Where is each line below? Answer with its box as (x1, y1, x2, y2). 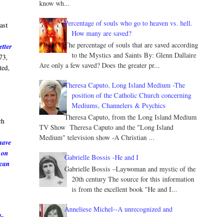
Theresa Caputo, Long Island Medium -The (64, 80, 186, 90)
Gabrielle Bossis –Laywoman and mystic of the (64, 164, 196, 173)
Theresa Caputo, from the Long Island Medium (64, 112, 197, 122)
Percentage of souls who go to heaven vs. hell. (64, 18, 193, 28)
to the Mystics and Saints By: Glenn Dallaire (72, 50, 197, 60)
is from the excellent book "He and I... (72, 184, 178, 194)
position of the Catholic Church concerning (72, 91, 192, 100)
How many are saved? (72, 29, 132, 38)
